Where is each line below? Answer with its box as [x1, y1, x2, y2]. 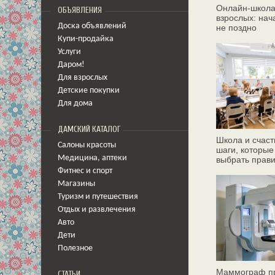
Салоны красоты [58, 141, 116, 149]
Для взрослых [58, 74, 107, 82]
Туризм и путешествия [58, 193, 138, 201]
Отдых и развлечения [58, 206, 136, 214]
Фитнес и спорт [58, 167, 112, 175]
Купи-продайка [58, 35, 114, 43]
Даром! [58, 61, 85, 69]
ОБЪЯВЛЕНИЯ [58, 6, 102, 15]
